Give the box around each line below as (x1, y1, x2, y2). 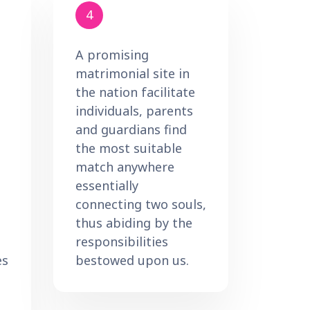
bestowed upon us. (75, 251, 189, 268)
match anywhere (75, 158, 174, 175)
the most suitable (75, 139, 182, 156)
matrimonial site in (75, 64, 190, 82)
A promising (75, 46, 149, 63)
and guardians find (75, 120, 187, 138)
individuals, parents (75, 102, 193, 119)
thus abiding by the (75, 214, 192, 231)
